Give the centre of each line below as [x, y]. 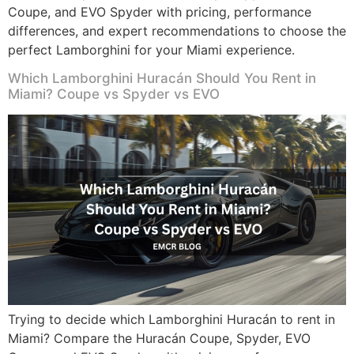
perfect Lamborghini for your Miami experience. [151, 49]
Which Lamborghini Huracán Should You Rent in [162, 79]
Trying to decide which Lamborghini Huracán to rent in [171, 319]
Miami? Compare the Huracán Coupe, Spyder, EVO [159, 338]
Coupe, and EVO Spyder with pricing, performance [160, 11]
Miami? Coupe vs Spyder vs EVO [114, 94]
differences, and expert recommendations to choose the [177, 30]
